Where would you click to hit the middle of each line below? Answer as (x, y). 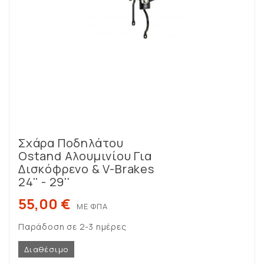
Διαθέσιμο (47, 250)
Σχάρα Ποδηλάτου (71, 143)
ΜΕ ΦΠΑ (92, 207)
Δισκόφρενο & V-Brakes (86, 169)
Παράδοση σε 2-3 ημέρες (72, 227)
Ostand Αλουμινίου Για (85, 156)
